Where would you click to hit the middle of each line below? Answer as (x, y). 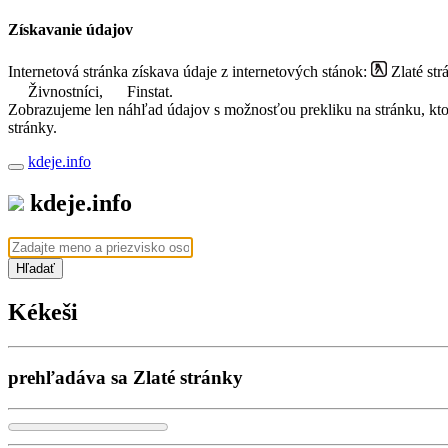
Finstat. (148, 91)
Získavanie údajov (70, 30)
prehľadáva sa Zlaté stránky (125, 377)
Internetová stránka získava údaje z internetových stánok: (189, 71)
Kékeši (43, 312)
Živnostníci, (65, 91)
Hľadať (35, 269)
